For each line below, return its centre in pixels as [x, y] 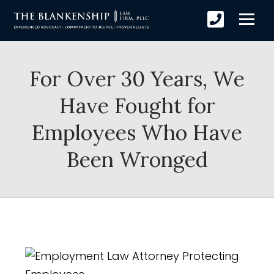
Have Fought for [137, 105]
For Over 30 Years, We [137, 78]
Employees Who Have [137, 132]
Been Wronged [137, 159]
